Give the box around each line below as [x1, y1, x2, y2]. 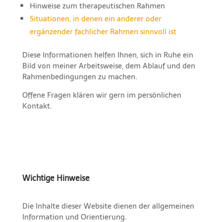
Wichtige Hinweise [22, 171, 90, 185]
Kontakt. [22, 100, 52, 112]
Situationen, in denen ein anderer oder [29, 12, 162, 25]
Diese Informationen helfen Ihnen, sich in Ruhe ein [22, 49, 193, 61]
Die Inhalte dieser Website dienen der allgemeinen [22, 200, 194, 213]
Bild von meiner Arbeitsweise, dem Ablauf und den [22, 59, 195, 72]
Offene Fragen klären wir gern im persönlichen [22, 89, 181, 102]
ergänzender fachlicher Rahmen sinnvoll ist [29, 25, 176, 38]
